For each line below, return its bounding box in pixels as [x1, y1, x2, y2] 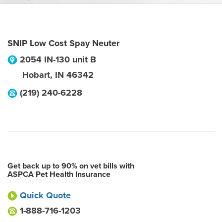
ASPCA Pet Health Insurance [7, 169, 111, 179]
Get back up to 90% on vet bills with [7, 161, 134, 171]
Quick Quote [20, 190, 71, 201]
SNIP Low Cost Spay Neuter [7, 38, 119, 49]
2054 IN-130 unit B [20, 54, 96, 65]
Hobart [22, 69, 50, 80]
